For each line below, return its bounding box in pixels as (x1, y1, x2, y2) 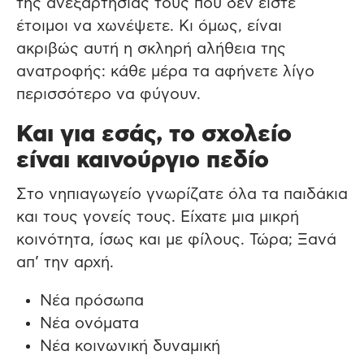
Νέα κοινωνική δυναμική (39, 338, 220, 354)
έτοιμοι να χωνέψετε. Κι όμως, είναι (16, 19, 282, 34)
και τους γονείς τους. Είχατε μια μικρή (16, 209, 299, 225)
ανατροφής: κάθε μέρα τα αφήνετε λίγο (16, 64, 314, 80)
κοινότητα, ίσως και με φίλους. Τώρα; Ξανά (16, 232, 336, 248)
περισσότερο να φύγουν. (16, 87, 201, 102)
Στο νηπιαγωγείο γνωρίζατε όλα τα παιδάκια (16, 186, 348, 202)
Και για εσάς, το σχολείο (16, 123, 292, 146)
